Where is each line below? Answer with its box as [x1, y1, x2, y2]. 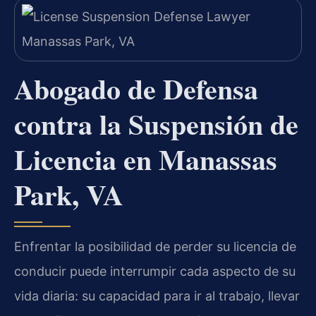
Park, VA [14, 174, 123, 216]
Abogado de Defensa [14, 68, 258, 110]
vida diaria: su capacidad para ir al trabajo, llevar [14, 288, 300, 304]
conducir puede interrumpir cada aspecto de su [14, 264, 296, 279]
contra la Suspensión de [14, 103, 298, 145]
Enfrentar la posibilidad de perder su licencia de [14, 239, 296, 255]
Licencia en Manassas [14, 138, 277, 181]
